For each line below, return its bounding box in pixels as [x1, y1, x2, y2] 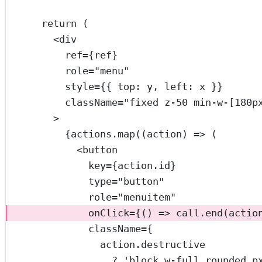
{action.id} [112, 160, 177, 172]
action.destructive [100, 239, 206, 251]
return [42, 18, 77, 30]
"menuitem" [118, 191, 177, 204]
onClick [88, 207, 130, 219]
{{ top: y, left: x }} [100, 81, 223, 93]
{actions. [65, 128, 118, 140]
